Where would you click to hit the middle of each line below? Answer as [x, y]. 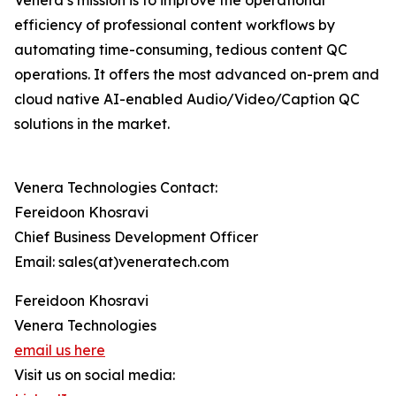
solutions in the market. [92, 124]
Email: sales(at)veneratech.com [122, 262]
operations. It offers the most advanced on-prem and [197, 75]
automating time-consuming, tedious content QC [181, 50]
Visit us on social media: [95, 375]
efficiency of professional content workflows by [175, 25]
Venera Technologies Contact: [116, 188]
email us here [60, 350]
